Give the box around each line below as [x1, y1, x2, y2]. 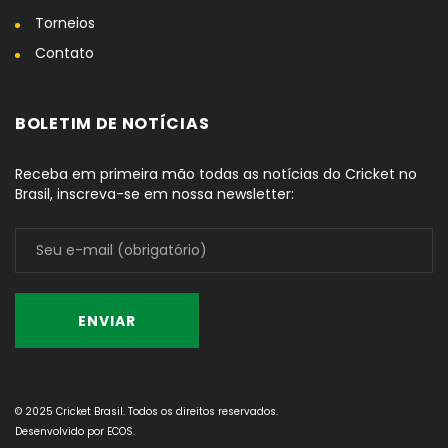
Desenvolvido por [15, 424, 107, 440]
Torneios [35, 13, 95, 34]
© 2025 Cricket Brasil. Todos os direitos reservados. [15, 404, 278, 420]
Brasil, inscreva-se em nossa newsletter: [15, 184, 294, 205]
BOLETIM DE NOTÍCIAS [15, 112, 210, 136]
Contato [35, 43, 94, 64]
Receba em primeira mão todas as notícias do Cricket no [15, 164, 417, 185]
